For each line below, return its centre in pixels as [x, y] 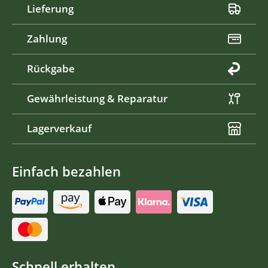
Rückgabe [51, 69]
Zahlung [47, 39]
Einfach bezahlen [66, 171]
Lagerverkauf [59, 129]
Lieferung [50, 9]
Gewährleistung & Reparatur [97, 99]
